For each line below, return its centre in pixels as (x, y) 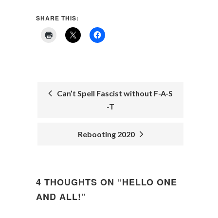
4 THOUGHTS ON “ (79, 182)
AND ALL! (59, 197)
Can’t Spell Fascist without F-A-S (113, 93)
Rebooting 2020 (108, 134)
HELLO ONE (150, 182)
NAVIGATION (74, 131)
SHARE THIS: (57, 18)
